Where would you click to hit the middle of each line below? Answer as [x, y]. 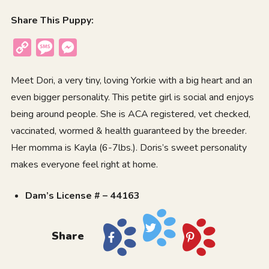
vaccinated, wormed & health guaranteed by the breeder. [128, 131]
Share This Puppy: [52, 20]
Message [75, 47]
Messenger [102, 47]
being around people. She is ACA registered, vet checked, [130, 114]
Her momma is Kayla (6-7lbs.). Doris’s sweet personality [128, 147]
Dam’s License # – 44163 [82, 195]
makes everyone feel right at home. [84, 164]
